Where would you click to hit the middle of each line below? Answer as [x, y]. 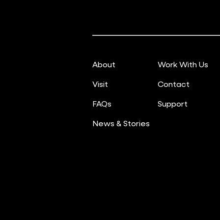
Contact [174, 84]
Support [173, 103]
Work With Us [183, 64]
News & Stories [121, 123]
